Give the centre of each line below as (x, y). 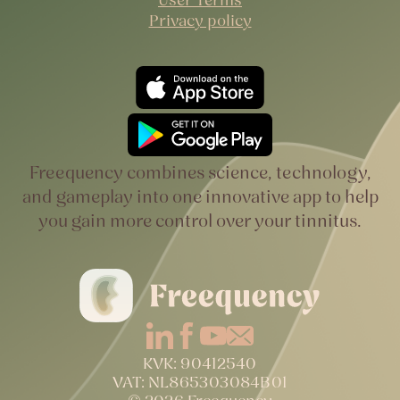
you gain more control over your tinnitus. (200, 221)
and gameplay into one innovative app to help (200, 196)
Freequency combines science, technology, (200, 172)
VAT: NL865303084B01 (200, 382)
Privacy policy (200, 20)
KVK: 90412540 (200, 363)
